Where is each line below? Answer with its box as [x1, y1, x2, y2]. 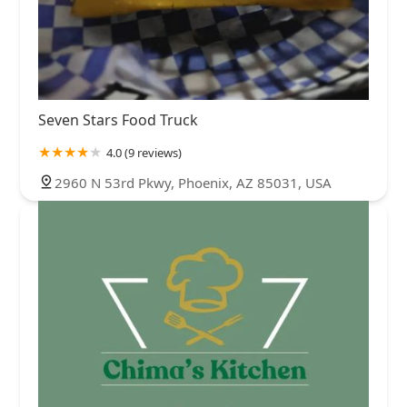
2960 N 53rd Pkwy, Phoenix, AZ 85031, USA [55, 173, 332, 192]
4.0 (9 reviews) [106, 144, 182, 161]
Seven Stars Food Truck [38, 109, 198, 130]
